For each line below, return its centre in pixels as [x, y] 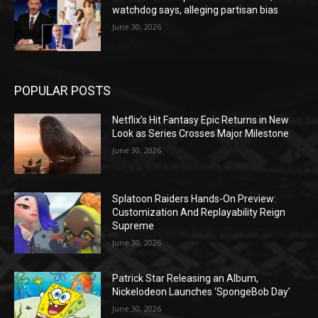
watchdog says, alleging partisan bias [196, 10]
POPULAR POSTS [62, 90]
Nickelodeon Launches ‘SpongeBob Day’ [202, 292]
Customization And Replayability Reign [199, 213]
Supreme [133, 226]
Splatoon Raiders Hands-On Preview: [194, 199]
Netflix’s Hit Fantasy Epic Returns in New [201, 120]
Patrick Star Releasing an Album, [186, 279]
